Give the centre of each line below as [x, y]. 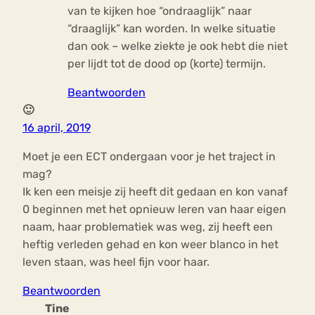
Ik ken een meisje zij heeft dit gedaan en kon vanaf [155, 192]
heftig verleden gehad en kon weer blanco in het [150, 245]
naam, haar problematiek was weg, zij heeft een [148, 227]
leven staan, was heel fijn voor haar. [116, 262]
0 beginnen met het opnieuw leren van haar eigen [154, 210]
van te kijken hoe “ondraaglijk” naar [160, 11]
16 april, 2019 [57, 128]
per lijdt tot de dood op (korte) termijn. [167, 64]
